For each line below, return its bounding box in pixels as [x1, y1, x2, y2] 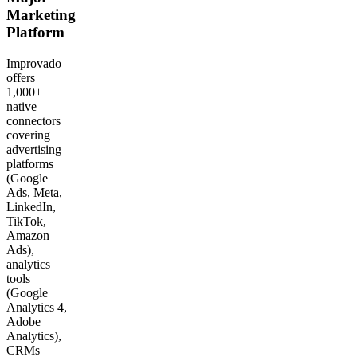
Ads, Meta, [6, 186, 62, 200]
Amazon [6, 229, 49, 243]
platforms [6, 157, 53, 171]
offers [6, 71, 35, 85]
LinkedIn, [6, 200, 56, 214]
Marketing [6, 6, 76, 24]
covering [6, 128, 50, 143]
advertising [6, 143, 61, 157]
